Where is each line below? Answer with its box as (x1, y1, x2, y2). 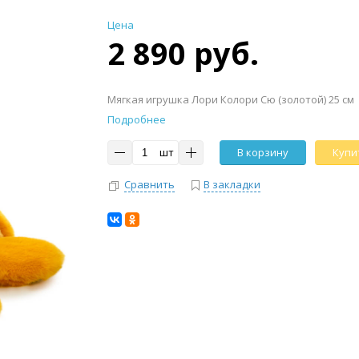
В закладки (204, 177, 260, 192)
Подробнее (107, 112, 166, 127)
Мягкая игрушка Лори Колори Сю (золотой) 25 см (107, 92, 354, 107)
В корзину (237, 145, 288, 159)
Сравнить (124, 177, 175, 192)
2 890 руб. (107, 32, 259, 74)
